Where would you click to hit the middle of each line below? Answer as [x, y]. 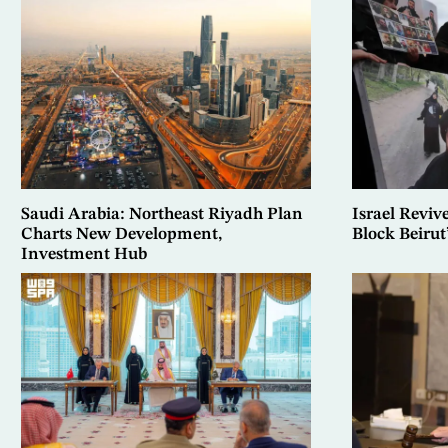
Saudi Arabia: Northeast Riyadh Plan [161, 215]
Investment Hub [83, 255]
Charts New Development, [121, 235]
